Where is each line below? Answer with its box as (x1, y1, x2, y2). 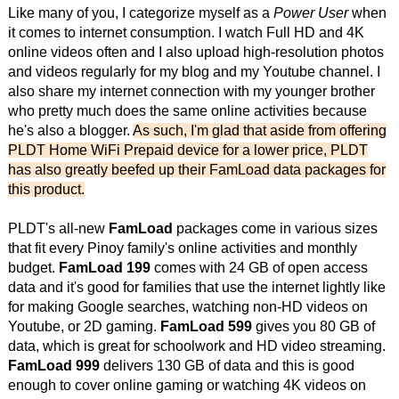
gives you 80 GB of (251, 319, 375, 335)
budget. (7, 260, 59, 276)
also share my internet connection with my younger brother (7, 84, 375, 100)
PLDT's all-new (7, 221, 109, 237)
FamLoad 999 (7, 358, 100, 374)
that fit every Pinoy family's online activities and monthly (7, 240, 357, 256)
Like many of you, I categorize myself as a (7, 5, 273, 21)
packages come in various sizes (172, 221, 378, 237)
